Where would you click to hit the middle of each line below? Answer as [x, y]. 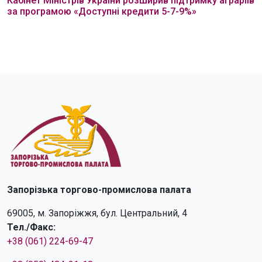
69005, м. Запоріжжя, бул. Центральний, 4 [97, 213]
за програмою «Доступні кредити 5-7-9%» [102, 12]
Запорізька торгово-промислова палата [99, 189]
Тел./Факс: [31, 227]
